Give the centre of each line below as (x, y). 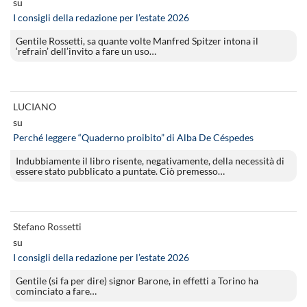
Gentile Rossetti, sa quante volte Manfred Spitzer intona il (137, 41)
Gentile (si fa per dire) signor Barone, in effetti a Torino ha (137, 281)
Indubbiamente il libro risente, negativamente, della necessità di (150, 161)
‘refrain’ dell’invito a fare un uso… (86, 51)
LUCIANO (35, 107)
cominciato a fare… (56, 291)
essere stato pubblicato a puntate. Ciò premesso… (120, 171)
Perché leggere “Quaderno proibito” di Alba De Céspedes (133, 138)
